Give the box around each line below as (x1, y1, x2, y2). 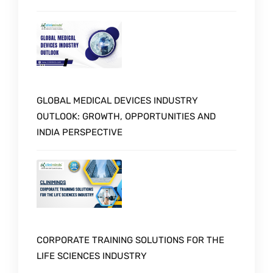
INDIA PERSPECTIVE (37, 127, 122, 138)
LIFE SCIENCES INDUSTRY (37, 250, 147, 262)
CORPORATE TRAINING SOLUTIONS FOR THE (37, 235, 224, 246)
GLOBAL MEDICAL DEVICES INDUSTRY (37, 95, 198, 107)
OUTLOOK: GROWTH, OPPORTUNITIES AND (37, 111, 216, 122)
